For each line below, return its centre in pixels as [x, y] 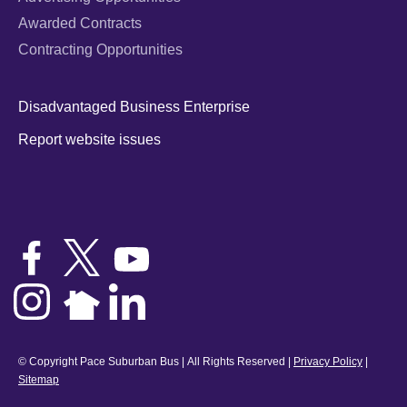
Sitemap [39, 379]
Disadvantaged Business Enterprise [134, 106]
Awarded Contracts [80, 23]
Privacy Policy [328, 361]
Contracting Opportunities [100, 49]
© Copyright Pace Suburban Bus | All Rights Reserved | [156, 361]
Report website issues [89, 139]
